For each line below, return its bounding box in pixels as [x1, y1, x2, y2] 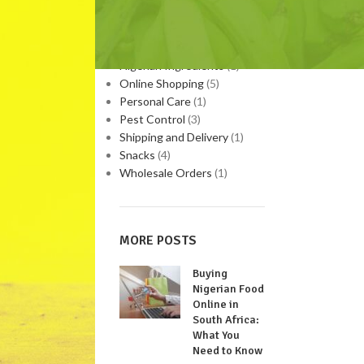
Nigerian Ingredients [119, 58, 225, 72]
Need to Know [193, 344, 263, 357]
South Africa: [193, 313, 260, 327]
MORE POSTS [119, 232, 197, 249]
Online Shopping [119, 76, 205, 90]
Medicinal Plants [119, 5, 203, 19]
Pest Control [119, 112, 186, 126]
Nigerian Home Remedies [119, 41, 248, 54]
